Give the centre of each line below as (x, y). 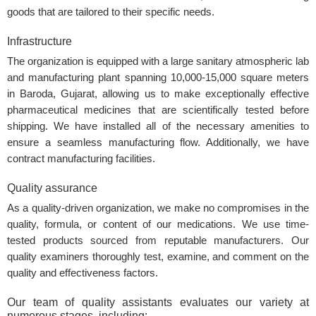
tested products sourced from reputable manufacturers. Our (158, 241)
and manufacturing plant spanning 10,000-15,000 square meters (158, 78)
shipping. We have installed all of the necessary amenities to (158, 127)
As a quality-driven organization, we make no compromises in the (158, 208)
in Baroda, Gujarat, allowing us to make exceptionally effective (158, 94)
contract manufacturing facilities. (81, 159)
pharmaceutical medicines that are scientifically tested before (158, 110)
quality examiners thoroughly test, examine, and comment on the (158, 257)
